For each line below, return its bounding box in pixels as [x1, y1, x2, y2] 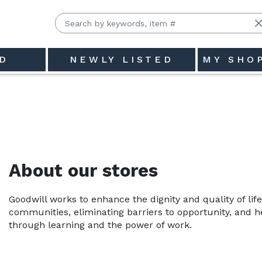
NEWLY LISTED [70, 53, 174, 65]
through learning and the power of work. [9, 219, 192, 230]
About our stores [9, 159, 158, 181]
